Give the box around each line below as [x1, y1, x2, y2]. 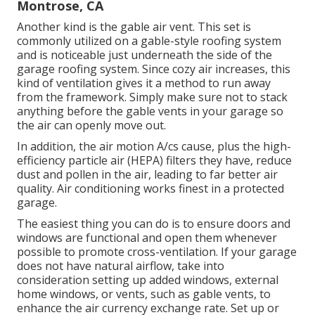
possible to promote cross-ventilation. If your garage [17, 243, 297, 259]
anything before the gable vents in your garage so [17, 103, 283, 119]
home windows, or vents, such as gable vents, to [17, 285, 271, 302]
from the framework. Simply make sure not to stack [17, 89, 288, 105]
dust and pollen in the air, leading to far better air [17, 166, 278, 182]
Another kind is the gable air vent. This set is [17, 18, 251, 34]
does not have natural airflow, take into [17, 257, 224, 274]
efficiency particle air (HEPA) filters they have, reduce [17, 152, 292, 168]
